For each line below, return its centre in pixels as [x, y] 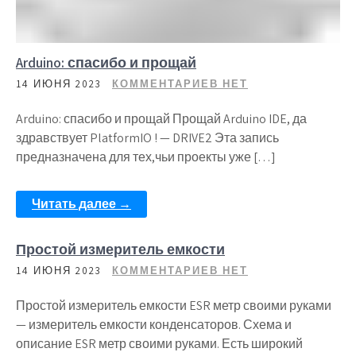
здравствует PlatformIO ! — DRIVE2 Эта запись [147, 138]
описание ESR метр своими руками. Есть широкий [159, 344]
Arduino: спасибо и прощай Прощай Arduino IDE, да [161, 119]
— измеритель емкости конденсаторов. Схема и [154, 325]
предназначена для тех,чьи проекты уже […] [146, 157]
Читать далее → [81, 204]
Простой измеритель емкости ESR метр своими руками [174, 306]
